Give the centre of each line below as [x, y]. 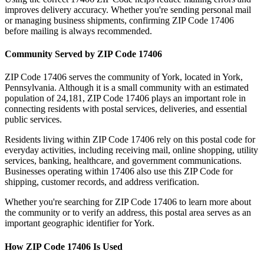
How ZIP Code [36, 246]
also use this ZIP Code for [184, 171]
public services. [33, 120]
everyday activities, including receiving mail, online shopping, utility [131, 150]
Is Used [107, 246]
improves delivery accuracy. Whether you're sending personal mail [128, 9]
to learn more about [214, 202]
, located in [201, 77]
